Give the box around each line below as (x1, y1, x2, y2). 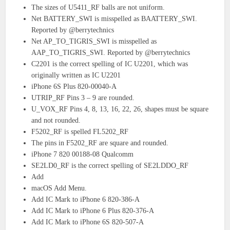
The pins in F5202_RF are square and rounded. (31, 139, 169, 147)
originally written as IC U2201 (31, 71, 121, 80)
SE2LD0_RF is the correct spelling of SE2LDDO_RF (31, 162, 189, 170)
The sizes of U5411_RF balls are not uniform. (31, 4, 165, 12)
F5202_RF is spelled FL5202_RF (31, 128, 129, 136)
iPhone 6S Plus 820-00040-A (31, 83, 117, 91)
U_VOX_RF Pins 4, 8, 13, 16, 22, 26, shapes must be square (31, 105, 209, 113)
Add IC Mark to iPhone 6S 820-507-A (31, 218, 144, 226)
